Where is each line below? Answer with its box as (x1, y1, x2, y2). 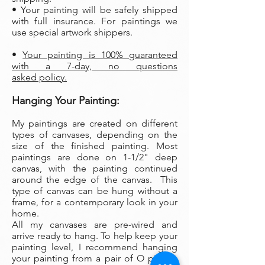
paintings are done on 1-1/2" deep (12, 151, 177, 163)
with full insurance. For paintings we (12, 15, 177, 27)
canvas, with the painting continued (12, 163, 177, 174)
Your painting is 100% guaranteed (22, 49, 178, 60)
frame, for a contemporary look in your (12, 196, 177, 208)
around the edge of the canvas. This (12, 174, 177, 185)
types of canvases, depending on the (12, 129, 177, 140)
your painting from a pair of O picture (12, 253, 177, 264)
